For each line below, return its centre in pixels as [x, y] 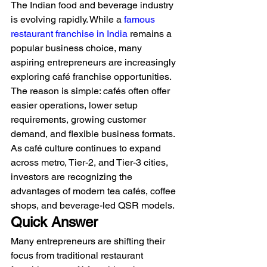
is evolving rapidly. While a [67, 19]
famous [141, 19]
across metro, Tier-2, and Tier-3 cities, [91, 162]
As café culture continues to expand [87, 148]
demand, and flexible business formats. [93, 133]
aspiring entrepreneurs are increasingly [94, 62]
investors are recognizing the [73, 176]
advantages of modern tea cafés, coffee [94, 191]
